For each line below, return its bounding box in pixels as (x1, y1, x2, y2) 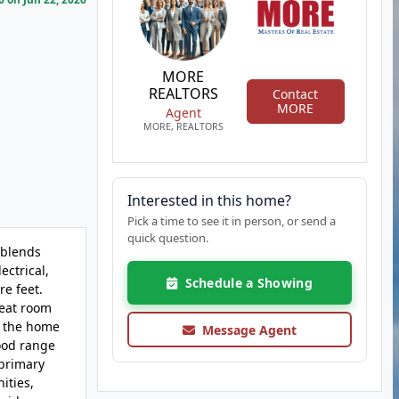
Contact (273, 85, 319, 102)
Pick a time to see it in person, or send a (126, 213, 336, 229)
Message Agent (194, 321, 297, 338)
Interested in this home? (126, 191, 291, 210)
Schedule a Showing (176, 274, 313, 291)
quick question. (126, 230, 208, 246)
